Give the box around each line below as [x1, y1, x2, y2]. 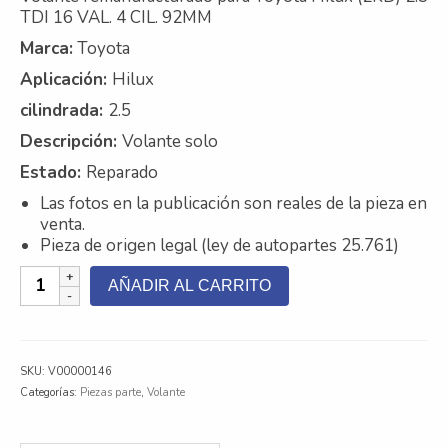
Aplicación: [20, 67, 112, 91]
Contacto [45, 19, 119, 42]
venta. [40, 212, 85, 236]
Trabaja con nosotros [85, 142, 249, 165]
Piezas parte [80, 384, 141, 400]
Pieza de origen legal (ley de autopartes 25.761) [40, 233, 399, 257]
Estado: [20, 160, 86, 184]
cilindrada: [20, 98, 108, 122]
